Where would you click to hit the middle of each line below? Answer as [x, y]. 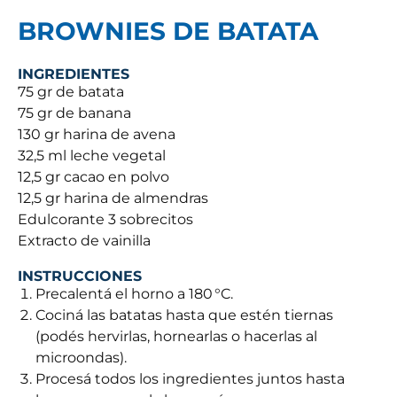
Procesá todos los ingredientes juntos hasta [190, 379]
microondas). [81, 358]
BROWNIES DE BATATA [168, 31]
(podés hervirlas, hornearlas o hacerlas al [176, 337]
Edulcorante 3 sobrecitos [105, 220]
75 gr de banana [74, 113]
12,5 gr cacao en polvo [93, 177]
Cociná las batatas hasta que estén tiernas [184, 315]
